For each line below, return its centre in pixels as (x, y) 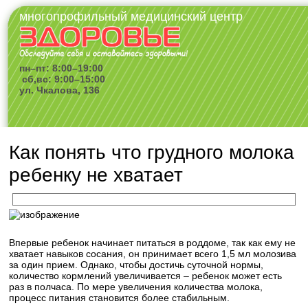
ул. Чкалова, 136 (60, 90)
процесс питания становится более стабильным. (120, 298)
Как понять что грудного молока (152, 152)
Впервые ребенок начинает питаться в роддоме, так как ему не (153, 243)
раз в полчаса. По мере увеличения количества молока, (136, 287)
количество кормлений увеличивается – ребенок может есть (146, 276)
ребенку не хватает (96, 175)
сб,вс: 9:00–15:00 (63, 79)
